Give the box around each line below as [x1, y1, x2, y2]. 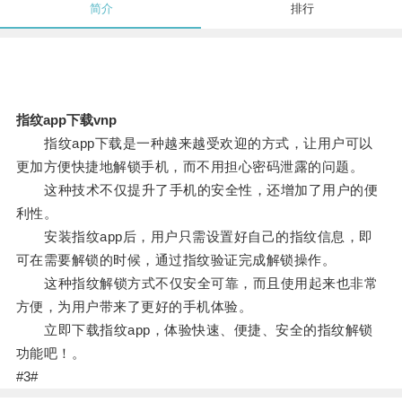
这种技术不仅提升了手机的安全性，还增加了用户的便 [15, 182, 379, 198]
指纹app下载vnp [15, 112, 117, 128]
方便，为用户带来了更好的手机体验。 [15, 299, 253, 315]
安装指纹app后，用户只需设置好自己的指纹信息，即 [15, 229, 373, 245]
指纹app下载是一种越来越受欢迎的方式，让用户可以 [15, 135, 373, 152]
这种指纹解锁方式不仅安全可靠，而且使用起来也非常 [15, 275, 379, 292]
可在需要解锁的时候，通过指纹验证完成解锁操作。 [15, 252, 336, 268]
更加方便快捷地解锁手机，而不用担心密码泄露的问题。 [15, 159, 364, 175]
